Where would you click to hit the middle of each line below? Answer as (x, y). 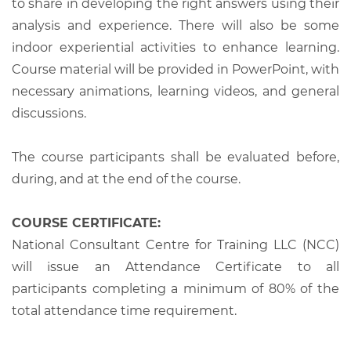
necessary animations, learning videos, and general (175, 91)
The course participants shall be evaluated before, (175, 157)
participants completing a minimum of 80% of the (175, 288)
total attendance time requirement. (124, 310)
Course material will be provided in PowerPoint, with (175, 69)
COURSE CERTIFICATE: (86, 223)
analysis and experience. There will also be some (175, 25)
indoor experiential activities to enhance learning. (175, 47)
